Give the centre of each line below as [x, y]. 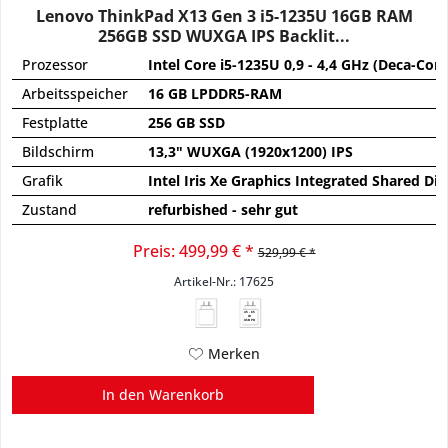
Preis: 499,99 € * [193, 250]
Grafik [43, 180]
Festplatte [55, 122]
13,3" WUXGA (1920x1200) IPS [251, 151]
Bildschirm [58, 151]
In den [124, 394]
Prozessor [55, 64]
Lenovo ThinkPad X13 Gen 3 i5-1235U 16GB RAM [224, 15]
